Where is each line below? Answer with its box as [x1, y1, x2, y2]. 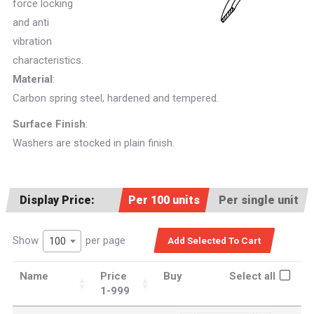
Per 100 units [128, 193, 200, 207]
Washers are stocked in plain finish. [13, 137, 175, 149]
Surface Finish [13, 118, 86, 130]
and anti [13, 16, 49, 29]
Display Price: [20, 193, 95, 207]
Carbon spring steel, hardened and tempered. [13, 92, 219, 104]
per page [83, 234, 125, 247]
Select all [229, 270, 275, 283]
